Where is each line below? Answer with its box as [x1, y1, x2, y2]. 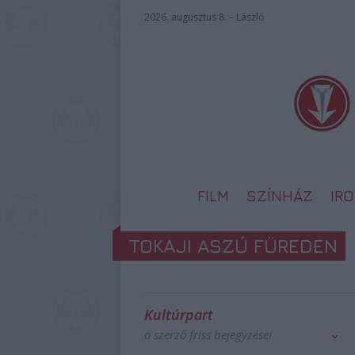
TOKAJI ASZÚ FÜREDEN [128, 235, 338, 257]
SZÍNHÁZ [246, 187, 313, 204]
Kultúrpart [144, 305, 213, 324]
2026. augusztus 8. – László [144, 10, 265, 24]
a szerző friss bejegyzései [144, 326, 272, 342]
